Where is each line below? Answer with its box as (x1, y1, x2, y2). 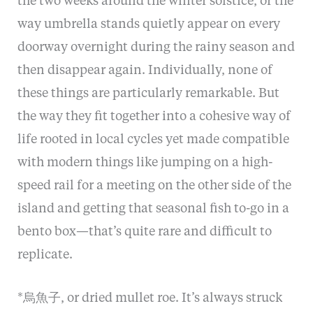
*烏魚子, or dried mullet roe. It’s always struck (17, 291, 282, 305)
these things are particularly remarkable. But (17, 87, 279, 100)
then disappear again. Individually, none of (17, 64, 272, 77)
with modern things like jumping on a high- (17, 156, 272, 169)
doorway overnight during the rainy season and (17, 41, 295, 54)
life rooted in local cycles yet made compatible (17, 133, 289, 146)
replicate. (17, 248, 73, 261)
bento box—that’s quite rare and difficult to (17, 225, 272, 238)
